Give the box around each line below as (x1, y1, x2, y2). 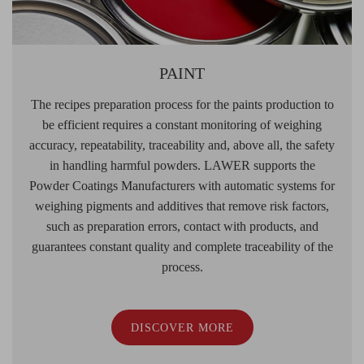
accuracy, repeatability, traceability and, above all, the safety (29, 137, 335, 152)
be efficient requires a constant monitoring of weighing (42, 117, 322, 132)
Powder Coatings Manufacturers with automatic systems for (29, 178, 335, 193)
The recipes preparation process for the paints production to (30, 97, 334, 111)
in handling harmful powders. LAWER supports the (49, 158, 315, 172)
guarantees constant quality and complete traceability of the (31, 239, 333, 253)
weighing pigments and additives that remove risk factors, (35, 198, 329, 213)
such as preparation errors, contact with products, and (45, 219, 318, 233)
